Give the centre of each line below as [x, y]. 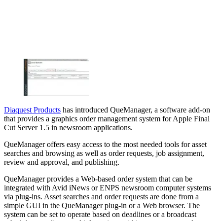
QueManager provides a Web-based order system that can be [98, 179]
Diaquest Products [32, 110]
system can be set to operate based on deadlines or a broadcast [100, 214]
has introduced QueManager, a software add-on [135, 110]
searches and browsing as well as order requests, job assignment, [104, 153]
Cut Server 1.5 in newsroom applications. [68, 127]
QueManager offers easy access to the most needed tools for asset [105, 144]
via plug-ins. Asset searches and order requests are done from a [101, 196]
